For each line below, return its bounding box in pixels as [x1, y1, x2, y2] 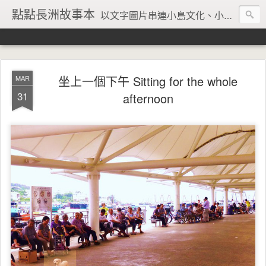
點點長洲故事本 [12, 5, 95, 23]
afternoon [122, 90, 173, 107]
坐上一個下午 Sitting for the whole [58, 72, 237, 90]
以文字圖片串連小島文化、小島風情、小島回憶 [100, 8, 224, 22]
